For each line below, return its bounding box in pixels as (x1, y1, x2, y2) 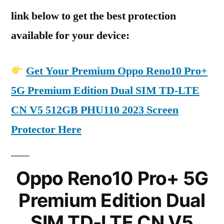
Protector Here (11, 122, 81, 136)
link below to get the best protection (11, 9, 176, 23)
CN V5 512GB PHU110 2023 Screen (11, 103, 178, 117)
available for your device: (11, 28, 129, 42)
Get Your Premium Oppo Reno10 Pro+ (26, 64, 208, 78)
